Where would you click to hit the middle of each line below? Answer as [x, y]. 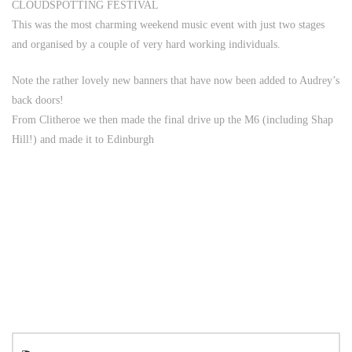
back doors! [38, 100]
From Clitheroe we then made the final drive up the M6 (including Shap [172, 119]
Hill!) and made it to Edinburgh [83, 139]
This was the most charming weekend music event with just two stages [168, 24]
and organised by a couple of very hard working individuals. [146, 44]
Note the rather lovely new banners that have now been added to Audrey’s [176, 80]
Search [26, 341]
